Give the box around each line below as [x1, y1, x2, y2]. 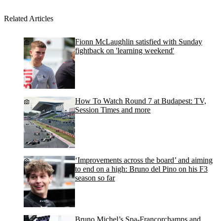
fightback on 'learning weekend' [75, 46, 174, 55]
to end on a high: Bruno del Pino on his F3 [75, 165, 208, 174]
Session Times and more [75, 106, 150, 114]
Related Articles [4, 14, 53, 23]
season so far [75, 174, 115, 183]
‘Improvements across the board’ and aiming [75, 156, 213, 165]
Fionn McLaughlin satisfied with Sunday [75, 37, 202, 46]
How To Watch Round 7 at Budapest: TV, [75, 97, 206, 106]
